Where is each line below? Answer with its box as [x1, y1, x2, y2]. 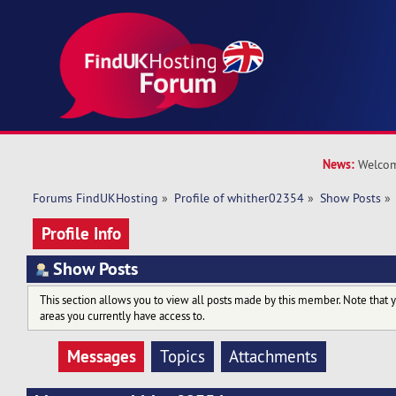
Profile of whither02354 [174, 190, 305, 207]
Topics [159, 346, 205, 368]
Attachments [229, 346, 318, 368]
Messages [66, 345, 136, 369]
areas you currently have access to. [39, 308, 205, 324]
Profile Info [41, 221, 121, 245]
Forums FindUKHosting [32, 190, 158, 207]
